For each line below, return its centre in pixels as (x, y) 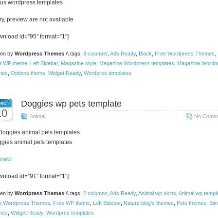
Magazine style (78, 63)
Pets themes (191, 203)
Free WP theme (71, 203)
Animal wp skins (157, 193)
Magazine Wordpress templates (136, 63)
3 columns (95, 54)
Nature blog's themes (148, 203)
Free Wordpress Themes (184, 54)
